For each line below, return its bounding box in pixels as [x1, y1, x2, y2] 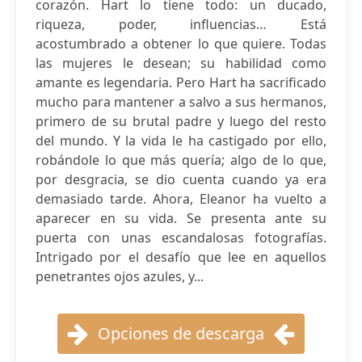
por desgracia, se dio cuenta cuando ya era [36, 170, 326, 188]
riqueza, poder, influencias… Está [36, 15, 326, 33]
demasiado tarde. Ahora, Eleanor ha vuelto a [36, 190, 326, 208]
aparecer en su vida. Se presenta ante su [36, 209, 326, 227]
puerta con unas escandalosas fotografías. [36, 229, 326, 246]
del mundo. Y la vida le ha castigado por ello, [36, 132, 326, 149]
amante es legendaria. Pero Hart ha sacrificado [36, 74, 326, 91]
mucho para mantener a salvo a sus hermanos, [36, 93, 326, 111]
